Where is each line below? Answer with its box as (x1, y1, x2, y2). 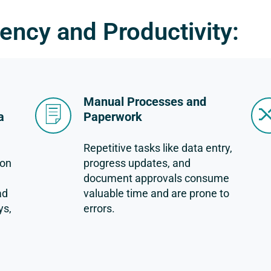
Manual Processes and (83, 94, 207, 109)
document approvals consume (83, 172, 230, 184)
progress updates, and (83, 157, 191, 169)
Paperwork (83, 109, 143, 124)
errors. (83, 202, 116, 215)
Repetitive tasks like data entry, (83, 142, 233, 154)
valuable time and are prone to (83, 187, 230, 200)
